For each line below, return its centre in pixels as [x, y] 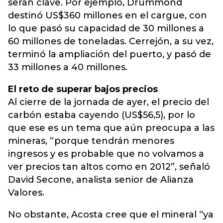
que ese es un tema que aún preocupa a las [111, 128]
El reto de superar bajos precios [83, 89]
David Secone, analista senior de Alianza [101, 180]
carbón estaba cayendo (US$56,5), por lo [102, 115]
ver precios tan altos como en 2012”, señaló [109, 167]
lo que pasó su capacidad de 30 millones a [106, 28]
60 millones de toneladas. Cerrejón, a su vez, [111, 41]
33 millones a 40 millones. [68, 67]
